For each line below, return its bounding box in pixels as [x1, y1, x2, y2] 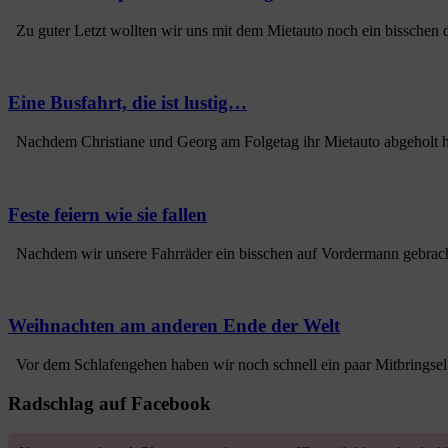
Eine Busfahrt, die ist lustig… [8, 92, 247, 114]
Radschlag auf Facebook [8, 392, 211, 414]
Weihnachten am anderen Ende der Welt [8, 315, 340, 337]
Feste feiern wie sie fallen [8, 203, 207, 225]
